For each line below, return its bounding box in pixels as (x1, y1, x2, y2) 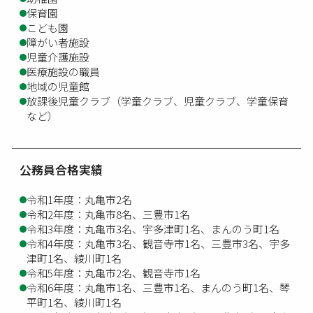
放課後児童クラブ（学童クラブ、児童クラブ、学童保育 (27, 93, 289, 108)
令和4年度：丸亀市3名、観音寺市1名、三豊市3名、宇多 (27, 235, 291, 251)
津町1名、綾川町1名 (27, 250, 122, 265)
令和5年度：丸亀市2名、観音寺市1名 (27, 265, 201, 280)
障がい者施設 (27, 34, 90, 50)
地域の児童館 (27, 78, 90, 94)
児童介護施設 (27, 49, 90, 64)
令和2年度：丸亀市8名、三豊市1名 (27, 206, 191, 221)
